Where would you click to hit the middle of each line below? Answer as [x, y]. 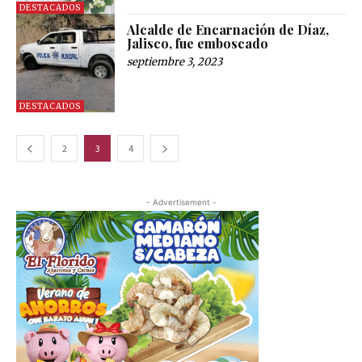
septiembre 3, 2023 [175, 61]
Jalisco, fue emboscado [198, 43]
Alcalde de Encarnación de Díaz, [228, 29]
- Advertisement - [181, 202]
